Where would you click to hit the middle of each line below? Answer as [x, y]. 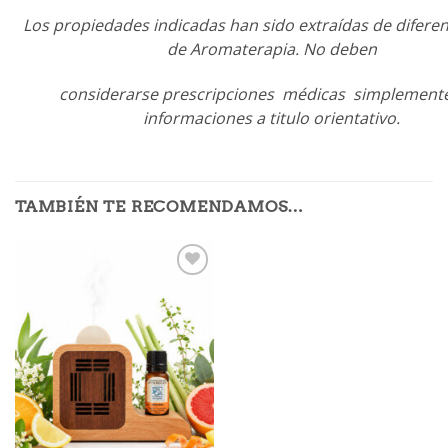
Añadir [186, 289]
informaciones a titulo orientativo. [272, 117]
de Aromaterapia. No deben [271, 49]
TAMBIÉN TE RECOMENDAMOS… [160, 206]
